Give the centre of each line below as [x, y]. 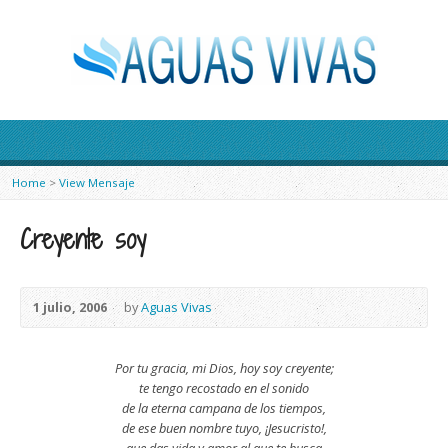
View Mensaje [97, 182]
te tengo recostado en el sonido [224, 388]
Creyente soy [83, 239]
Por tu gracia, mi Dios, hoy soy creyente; [224, 368]
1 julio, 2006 [70, 307]
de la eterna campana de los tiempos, [224, 408]
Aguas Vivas [176, 307]
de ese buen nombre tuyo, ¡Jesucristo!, [224, 428]
